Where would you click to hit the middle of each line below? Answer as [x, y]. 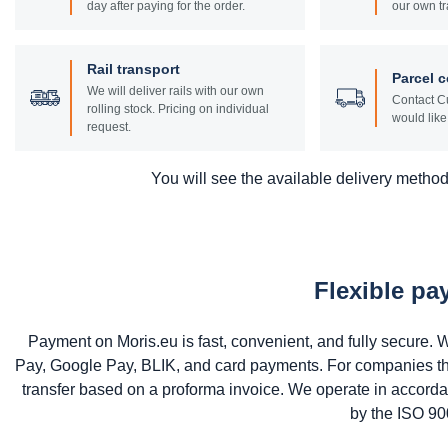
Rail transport [133, 68]
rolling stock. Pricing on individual [178, 108]
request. [109, 126]
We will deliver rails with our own [175, 90]
